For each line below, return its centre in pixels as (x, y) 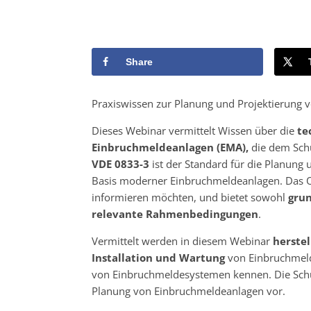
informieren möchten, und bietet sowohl (190, 197)
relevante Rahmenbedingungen (175, 213)
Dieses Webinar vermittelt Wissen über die (194, 130)
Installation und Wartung (158, 257)
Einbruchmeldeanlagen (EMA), (170, 147)
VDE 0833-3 (120, 163)
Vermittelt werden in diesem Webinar (182, 241)
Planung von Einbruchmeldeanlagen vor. (188, 291)
